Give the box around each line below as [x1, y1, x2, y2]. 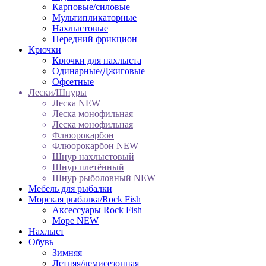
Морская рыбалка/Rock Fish [28, 194, 141, 205]
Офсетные [52, 77, 94, 87]
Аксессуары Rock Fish [52, 205, 142, 216]
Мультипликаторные [52, 12, 137, 23]
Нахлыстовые [52, 23, 108, 34]
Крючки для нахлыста [52, 55, 141, 66]
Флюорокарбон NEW [52, 141, 138, 151]
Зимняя [52, 248, 82, 258]
